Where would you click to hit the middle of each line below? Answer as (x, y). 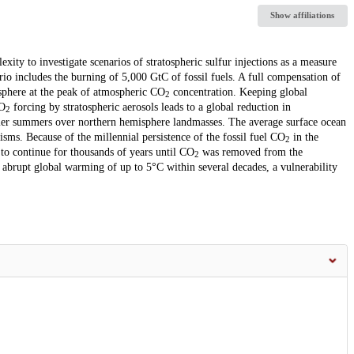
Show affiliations (303, 15)
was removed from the (250, 152)
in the (304, 137)
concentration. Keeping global (238, 92)
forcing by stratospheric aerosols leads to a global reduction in (150, 107)
